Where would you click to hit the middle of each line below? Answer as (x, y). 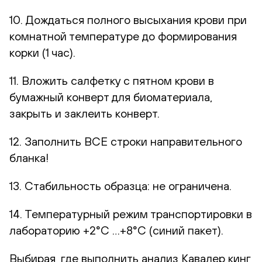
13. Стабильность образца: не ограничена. (120, 185)
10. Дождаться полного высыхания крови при (128, 19)
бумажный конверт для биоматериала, (111, 96)
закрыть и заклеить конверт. (85, 113)
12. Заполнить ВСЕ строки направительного (126, 141)
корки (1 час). (42, 52)
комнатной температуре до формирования (123, 36)
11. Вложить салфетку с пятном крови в (112, 80)
